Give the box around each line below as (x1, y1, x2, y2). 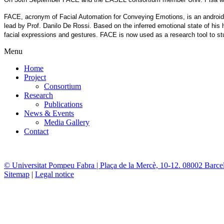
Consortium (44, 81, 81, 90)
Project (24, 72, 46, 81)
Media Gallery (44, 117, 89, 126)
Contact (24, 126, 48, 135)
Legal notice (35, 169, 74, 178)
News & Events (24, 108, 74, 117)
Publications (44, 99, 82, 108)
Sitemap (4, 169, 29, 178)
